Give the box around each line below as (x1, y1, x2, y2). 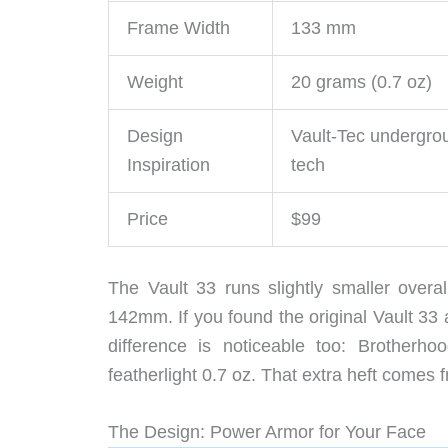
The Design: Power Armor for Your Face (108, 422, 426, 443)
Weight (127, 71, 183, 92)
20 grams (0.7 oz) (291, 71, 432, 92)
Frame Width (127, 17, 230, 38)
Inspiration (127, 154, 210, 175)
